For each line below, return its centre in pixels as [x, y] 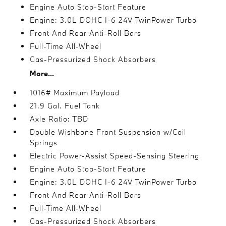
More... [42, 73]
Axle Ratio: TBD [59, 119]
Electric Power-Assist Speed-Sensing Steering [115, 155]
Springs [44, 142]
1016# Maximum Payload [75, 92]
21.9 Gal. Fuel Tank [65, 105]
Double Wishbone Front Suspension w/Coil [108, 132]
